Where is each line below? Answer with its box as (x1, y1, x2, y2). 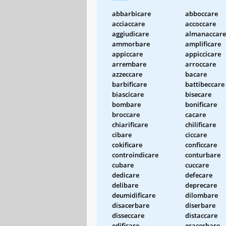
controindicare (112, 150, 158, 159)
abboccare (185, 9, 218, 18)
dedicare (112, 170, 139, 180)
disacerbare (112, 200, 149, 210)
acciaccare (112, 19, 145, 28)
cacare (185, 109, 206, 119)
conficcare (185, 140, 217, 149)
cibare (112, 130, 132, 139)
